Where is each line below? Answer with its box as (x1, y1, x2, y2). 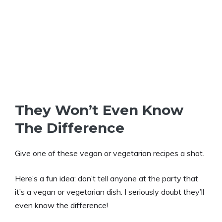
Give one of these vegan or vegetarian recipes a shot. (15, 148, 204, 158)
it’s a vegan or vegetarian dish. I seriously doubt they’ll (15, 187, 204, 197)
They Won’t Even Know (15, 102, 183, 118)
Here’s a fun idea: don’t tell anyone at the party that (15, 173, 198, 183)
